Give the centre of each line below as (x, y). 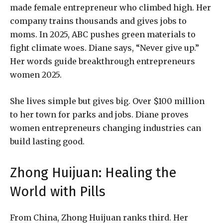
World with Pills (58, 192)
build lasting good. (47, 142)
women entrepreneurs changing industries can (106, 128)
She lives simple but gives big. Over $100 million (107, 101)
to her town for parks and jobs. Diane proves (99, 115)
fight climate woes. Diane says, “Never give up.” (105, 48)
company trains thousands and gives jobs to (98, 21)
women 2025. (36, 75)
